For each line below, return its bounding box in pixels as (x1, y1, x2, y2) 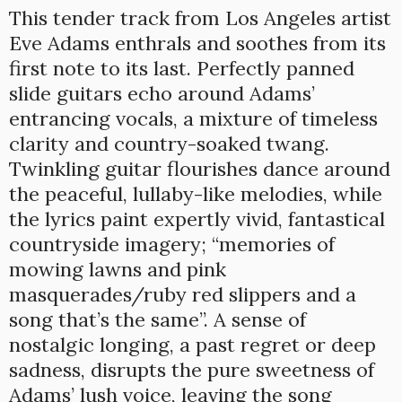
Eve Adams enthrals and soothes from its (9, 31, 386, 57)
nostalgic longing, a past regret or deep (9, 332, 376, 358)
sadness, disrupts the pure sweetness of (9, 357, 374, 383)
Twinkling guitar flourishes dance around (9, 156, 390, 182)
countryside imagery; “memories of (9, 232, 335, 258)
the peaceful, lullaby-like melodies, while (9, 181, 382, 207)
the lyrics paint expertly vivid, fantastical (9, 206, 385, 232)
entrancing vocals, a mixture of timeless (9, 106, 378, 132)
